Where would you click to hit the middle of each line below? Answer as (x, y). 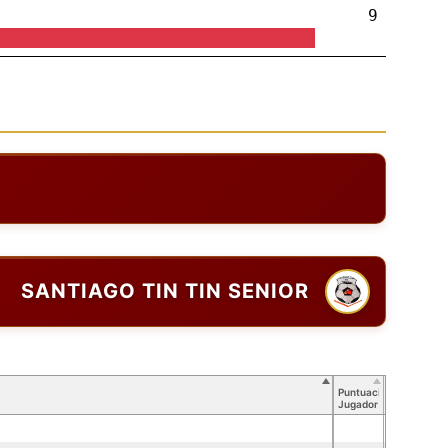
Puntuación (365, 391)
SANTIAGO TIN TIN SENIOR (165, 291)
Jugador (358, 403)
